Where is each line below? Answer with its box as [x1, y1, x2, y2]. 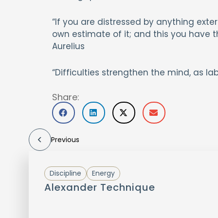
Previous [51, 135, 79, 145]
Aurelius [52, 40, 85, 52]
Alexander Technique [44, 181, 155, 194]
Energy [91, 168, 115, 178]
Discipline [49, 168, 81, 178]
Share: [52, 91, 79, 103]
